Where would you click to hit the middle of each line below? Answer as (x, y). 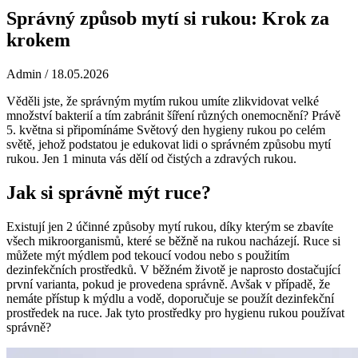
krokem (38, 40)
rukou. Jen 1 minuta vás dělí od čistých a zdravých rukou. (151, 158)
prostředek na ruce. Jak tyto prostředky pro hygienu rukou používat (175, 312)
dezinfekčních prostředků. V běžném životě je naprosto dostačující (173, 269)
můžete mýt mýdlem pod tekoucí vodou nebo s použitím (148, 255)
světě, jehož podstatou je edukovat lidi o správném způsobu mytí (169, 144)
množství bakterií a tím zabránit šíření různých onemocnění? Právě (173, 115)
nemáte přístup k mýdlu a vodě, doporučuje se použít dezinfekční (170, 298)
